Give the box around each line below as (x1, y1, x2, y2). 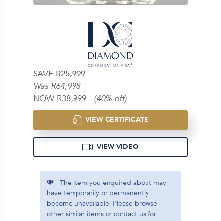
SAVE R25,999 (33, 68, 86, 80)
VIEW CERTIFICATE (81, 115, 148, 125)
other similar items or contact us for (46, 209, 156, 219)
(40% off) (94, 93, 127, 105)
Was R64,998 (33, 80, 81, 92)
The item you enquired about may (53, 178, 166, 187)
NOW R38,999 (33, 93, 94, 105)
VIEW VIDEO (93, 142, 139, 152)
